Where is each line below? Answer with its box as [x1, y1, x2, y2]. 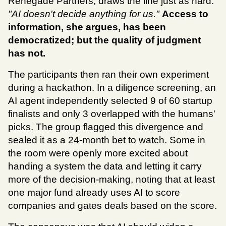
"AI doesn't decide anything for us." [8, 9, 159, 20]
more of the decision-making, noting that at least [8, 174, 215, 185]
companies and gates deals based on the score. [8, 200, 217, 211]
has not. [8, 48, 45, 59]
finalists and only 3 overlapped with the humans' [8, 108, 215, 120]
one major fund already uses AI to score [8, 187, 180, 198]
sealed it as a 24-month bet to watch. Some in [8, 135, 205, 146]
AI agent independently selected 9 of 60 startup [8, 95, 212, 106]
